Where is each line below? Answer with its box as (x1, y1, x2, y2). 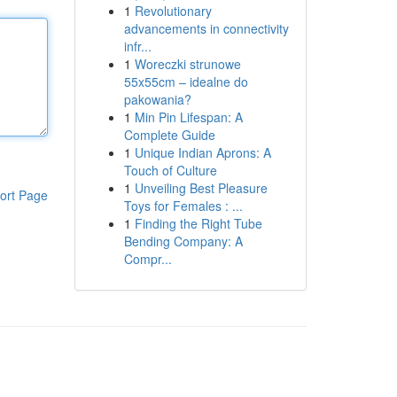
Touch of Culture (123, 161, 217, 179)
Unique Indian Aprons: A (134, 144, 271, 161)
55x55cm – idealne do (123, 73, 248, 90)
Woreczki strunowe (134, 55, 241, 73)
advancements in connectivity (123, 19, 289, 37)
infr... (123, 37, 152, 55)
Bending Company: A (123, 232, 243, 250)
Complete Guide (123, 126, 215, 144)
